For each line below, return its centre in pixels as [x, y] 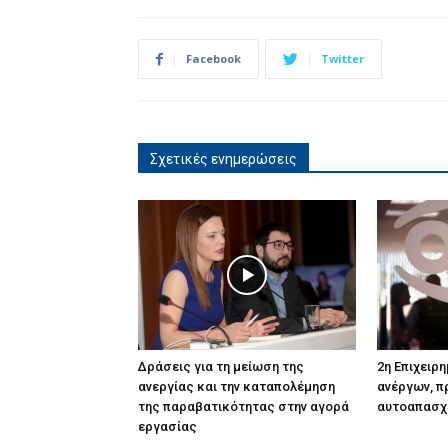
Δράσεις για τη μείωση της [221, 367]
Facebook [213, 59]
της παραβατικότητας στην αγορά [243, 407]
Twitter [342, 59]
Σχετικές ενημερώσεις [223, 159]
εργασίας [167, 427]
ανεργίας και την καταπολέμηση [236, 387]
